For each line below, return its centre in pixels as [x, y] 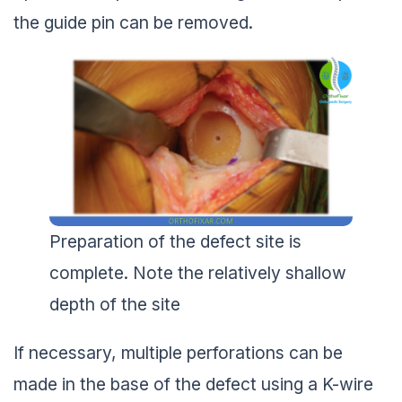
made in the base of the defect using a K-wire [193, 381]
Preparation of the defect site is [175, 238]
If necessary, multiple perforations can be [178, 350]
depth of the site [115, 301]
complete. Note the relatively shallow [198, 270]
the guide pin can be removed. [133, 18]
